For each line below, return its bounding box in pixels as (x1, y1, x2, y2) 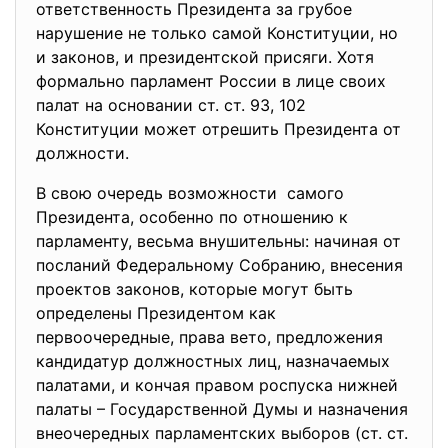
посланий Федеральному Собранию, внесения (36, 255, 403, 275)
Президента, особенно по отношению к (36, 207, 348, 227)
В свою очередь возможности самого (36, 183, 344, 203)
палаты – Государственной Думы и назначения (36, 399, 408, 419)
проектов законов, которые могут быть (36, 279, 353, 299)
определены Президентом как (36, 303, 276, 323)
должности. (36, 143, 129, 163)
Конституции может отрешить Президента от (36, 119, 401, 139)
